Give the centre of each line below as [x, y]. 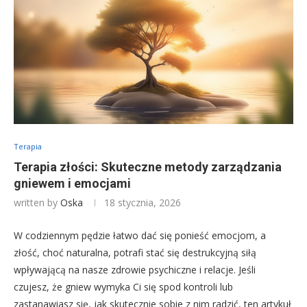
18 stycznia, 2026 [143, 203]
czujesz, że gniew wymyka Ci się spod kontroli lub [123, 287]
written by [37, 203]
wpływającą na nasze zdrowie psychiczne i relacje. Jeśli [135, 270]
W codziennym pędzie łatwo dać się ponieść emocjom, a [140, 236]
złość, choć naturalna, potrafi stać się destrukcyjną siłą [135, 253]
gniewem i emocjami [72, 184]
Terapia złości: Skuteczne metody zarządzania [148, 167]
